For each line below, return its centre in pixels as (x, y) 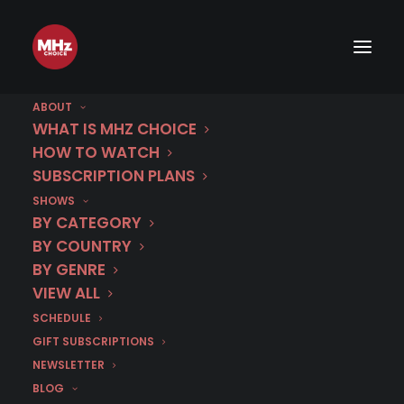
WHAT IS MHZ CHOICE (115, 129)
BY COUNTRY (82, 246)
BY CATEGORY (87, 223)
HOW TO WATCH (96, 152)
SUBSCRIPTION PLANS (114, 176)
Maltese (202, 251)
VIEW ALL (66, 293)
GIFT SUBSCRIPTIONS (93, 341)
